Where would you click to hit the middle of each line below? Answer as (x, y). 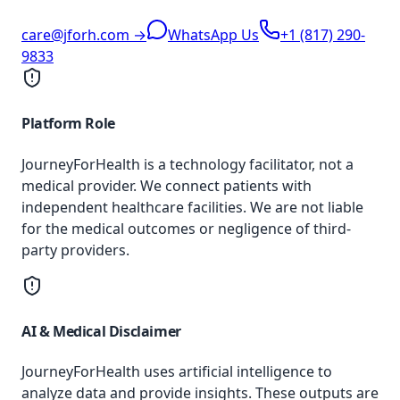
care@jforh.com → (84, 34)
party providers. (75, 250)
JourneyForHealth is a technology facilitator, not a (187, 164)
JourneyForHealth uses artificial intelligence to (177, 372)
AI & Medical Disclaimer (101, 331)
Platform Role (68, 124)
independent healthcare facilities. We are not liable (192, 207)
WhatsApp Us (213, 34)
